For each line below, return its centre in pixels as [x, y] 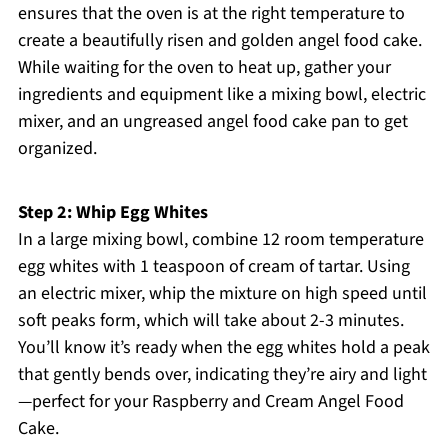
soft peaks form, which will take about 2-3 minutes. [210, 321]
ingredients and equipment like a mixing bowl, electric [221, 95]
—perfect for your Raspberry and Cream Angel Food [210, 402]
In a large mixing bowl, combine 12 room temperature [220, 240]
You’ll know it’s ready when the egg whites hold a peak [223, 348]
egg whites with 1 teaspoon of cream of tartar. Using [213, 267]
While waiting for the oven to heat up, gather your [204, 68]
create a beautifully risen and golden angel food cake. [219, 41]
